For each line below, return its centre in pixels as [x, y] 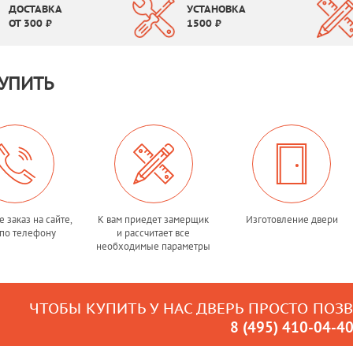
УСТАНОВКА [216, 9]
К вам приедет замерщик [154, 219]
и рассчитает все [154, 233]
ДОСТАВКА [35, 9]
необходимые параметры [154, 246]
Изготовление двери [292, 219]
